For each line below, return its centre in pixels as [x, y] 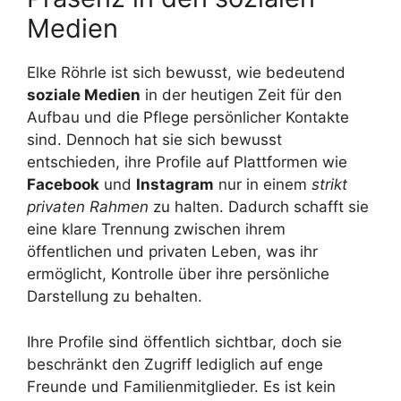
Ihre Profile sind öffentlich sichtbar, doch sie [184, 341]
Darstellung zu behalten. [115, 297]
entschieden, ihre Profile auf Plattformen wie [187, 162]
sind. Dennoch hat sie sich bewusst [154, 140]
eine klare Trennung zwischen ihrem [156, 230]
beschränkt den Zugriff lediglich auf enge [175, 364]
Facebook [63, 185]
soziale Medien [84, 95]
